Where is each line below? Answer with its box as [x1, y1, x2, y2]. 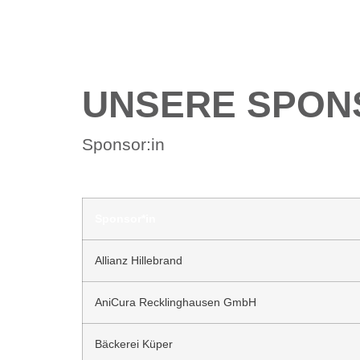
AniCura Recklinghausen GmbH [95, 296, 256, 309]
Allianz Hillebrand [95, 254, 182, 268]
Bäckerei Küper [95, 337, 173, 351]
